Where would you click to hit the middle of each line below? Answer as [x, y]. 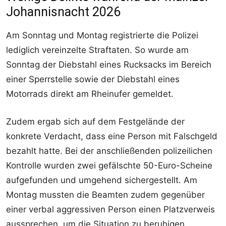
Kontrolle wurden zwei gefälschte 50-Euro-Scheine [109, 166]
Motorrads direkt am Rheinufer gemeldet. [90, 94]
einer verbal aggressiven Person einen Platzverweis [110, 210]
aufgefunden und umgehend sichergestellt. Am [102, 180]
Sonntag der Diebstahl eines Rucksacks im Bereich [109, 65]
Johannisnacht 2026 [63, 12]
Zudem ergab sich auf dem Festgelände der [95, 122]
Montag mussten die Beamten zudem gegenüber [105, 195]
